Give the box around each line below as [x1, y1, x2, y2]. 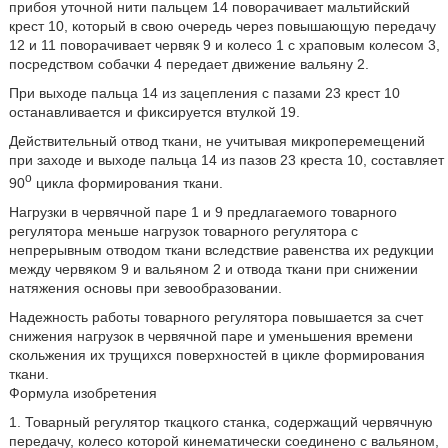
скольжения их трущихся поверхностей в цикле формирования [8, 346, 425, 363]
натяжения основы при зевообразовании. [8, 279, 282, 296]
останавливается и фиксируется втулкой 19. [8, 104, 300, 121]
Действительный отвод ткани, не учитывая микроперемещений [8, 133, 425, 150]
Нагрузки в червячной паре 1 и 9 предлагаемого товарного [8, 203, 397, 220]
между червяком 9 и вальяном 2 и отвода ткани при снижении [8, 260, 418, 277]
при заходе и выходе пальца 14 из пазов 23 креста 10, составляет [8, 152, 444, 169]
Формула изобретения [8, 384, 157, 401]
